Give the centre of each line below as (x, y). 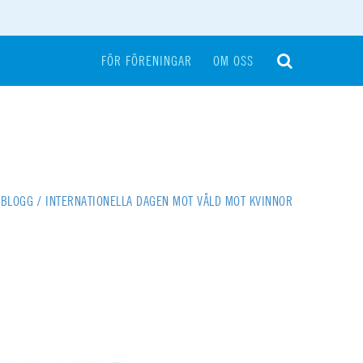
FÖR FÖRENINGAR (146, 61)
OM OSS (233, 61)
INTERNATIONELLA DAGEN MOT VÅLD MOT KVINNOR (169, 201)
